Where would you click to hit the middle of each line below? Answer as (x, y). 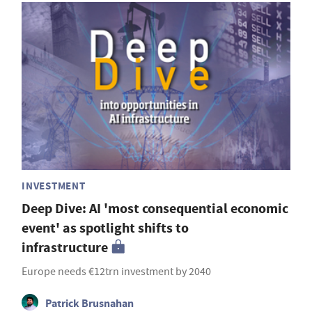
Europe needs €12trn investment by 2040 (116, 272)
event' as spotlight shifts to (105, 228)
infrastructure (65, 248)
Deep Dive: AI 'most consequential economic (155, 209)
